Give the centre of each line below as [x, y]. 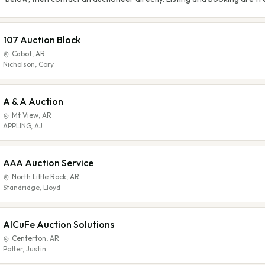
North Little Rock [39, 177]
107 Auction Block [42, 40]
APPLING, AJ [23, 126]
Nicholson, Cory [28, 64]
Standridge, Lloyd [32, 187]
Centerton [29, 238]
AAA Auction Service [48, 163]
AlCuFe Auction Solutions [59, 224]
